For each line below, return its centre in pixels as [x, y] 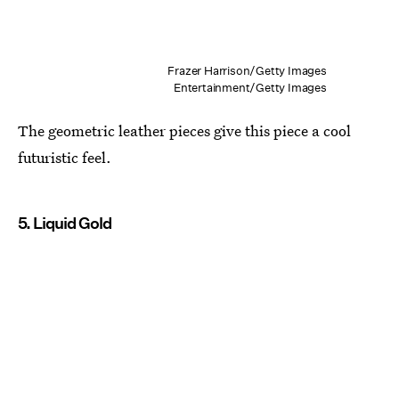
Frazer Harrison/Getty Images [247, 71]
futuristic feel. [65, 158]
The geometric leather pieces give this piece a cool [184, 131]
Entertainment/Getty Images [250, 88]
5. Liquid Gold [65, 224]
